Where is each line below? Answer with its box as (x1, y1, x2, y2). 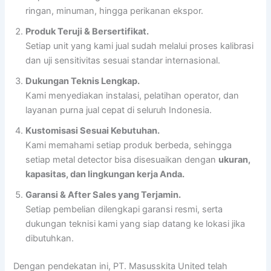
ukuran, (218, 154, 251, 166)
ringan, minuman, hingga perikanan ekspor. (25, 5, 204, 17)
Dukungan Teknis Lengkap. (25, 76, 140, 87)
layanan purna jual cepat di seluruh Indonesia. (25, 105, 212, 116)
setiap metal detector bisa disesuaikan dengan (25, 154, 219, 166)
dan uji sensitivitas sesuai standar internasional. (25, 55, 221, 67)
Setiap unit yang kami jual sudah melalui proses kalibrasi (25, 41, 254, 52)
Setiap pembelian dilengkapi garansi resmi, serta (25, 204, 223, 215)
